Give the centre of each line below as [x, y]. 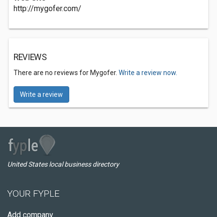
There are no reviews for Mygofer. [66, 73]
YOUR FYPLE [33, 194]
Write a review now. [148, 73]
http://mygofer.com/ [47, 8]
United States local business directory [63, 164]
